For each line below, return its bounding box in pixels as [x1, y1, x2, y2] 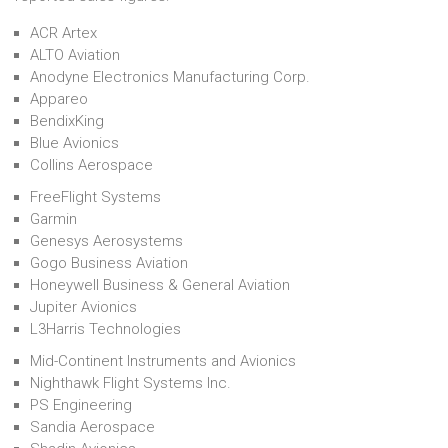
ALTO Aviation [30, 46, 120, 64]
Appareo [30, 90, 88, 108]
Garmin [30, 210, 77, 228]
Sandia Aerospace [30, 418, 155, 436]
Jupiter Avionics [30, 298, 137, 316]
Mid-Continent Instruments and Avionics [30, 352, 296, 370]
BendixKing [30, 112, 104, 130]
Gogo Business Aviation [30, 254, 188, 272]
